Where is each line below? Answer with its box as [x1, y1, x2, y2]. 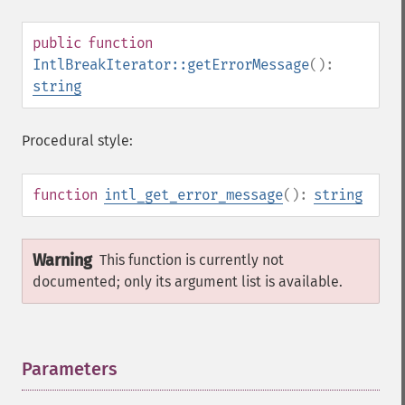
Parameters [22, 358, 118, 380]
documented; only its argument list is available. [33, 273, 343, 290]
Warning [33, 250, 92, 270]
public [33, 34, 81, 52]
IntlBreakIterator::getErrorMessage [33, 56, 309, 73]
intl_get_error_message [104, 186, 283, 203]
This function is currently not [99, 251, 284, 268]
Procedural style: [22, 132, 133, 149]
